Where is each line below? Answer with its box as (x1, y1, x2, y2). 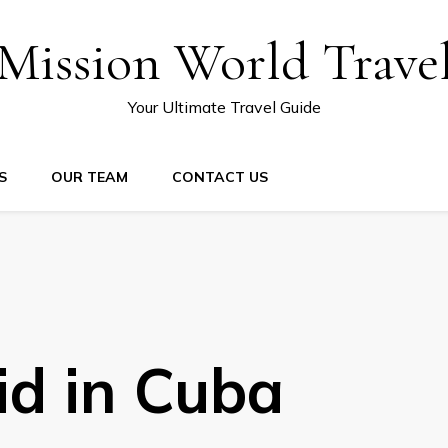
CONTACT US (172, 168, 268, 186)
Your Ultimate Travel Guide (127, 97, 321, 117)
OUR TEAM (51, 168, 128, 186)
